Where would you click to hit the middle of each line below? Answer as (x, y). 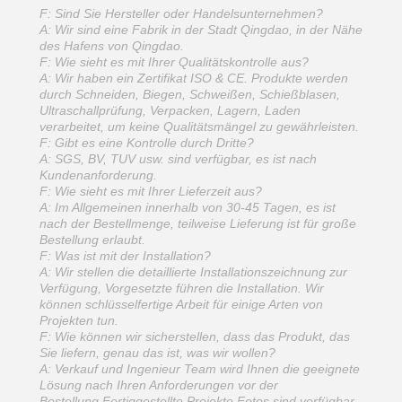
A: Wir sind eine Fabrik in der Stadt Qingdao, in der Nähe (201, 30)
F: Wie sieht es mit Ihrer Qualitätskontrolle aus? (174, 62)
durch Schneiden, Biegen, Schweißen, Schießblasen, (190, 94)
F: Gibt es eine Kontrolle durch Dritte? (147, 143)
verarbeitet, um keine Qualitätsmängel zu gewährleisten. (199, 127)
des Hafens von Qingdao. (112, 46)
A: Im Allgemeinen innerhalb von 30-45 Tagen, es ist (188, 207)
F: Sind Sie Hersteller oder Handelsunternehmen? (181, 13)
